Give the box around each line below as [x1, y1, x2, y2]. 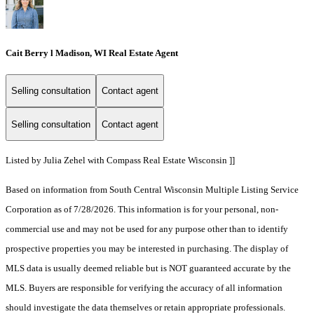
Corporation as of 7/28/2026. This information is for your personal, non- [6, 204, 278, 215]
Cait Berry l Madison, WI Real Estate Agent [6, 47, 178, 58]
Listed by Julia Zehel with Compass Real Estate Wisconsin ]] [6, 155, 235, 166]
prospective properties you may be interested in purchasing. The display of [6, 243, 288, 254]
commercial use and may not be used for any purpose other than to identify [6, 224, 288, 235]
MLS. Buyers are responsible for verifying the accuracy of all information [6, 282, 282, 294]
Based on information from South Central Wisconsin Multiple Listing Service [6, 184, 299, 196]
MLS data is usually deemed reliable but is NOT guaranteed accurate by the [6, 263, 291, 274]
